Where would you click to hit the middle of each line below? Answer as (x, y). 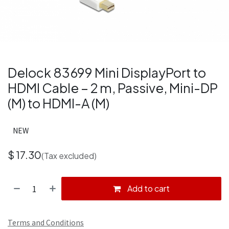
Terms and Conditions (46, 223)
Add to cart (148, 189)
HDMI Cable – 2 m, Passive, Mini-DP (113, 88)
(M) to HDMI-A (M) (59, 104)
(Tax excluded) (69, 156)
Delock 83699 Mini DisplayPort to (107, 73)
